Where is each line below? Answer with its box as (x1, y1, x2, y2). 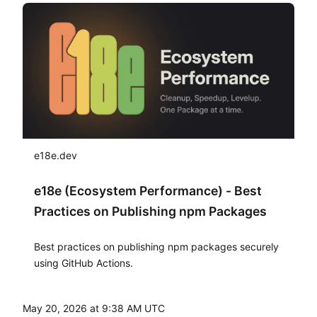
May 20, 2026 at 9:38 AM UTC (23, 302, 165, 315)
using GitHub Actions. (34, 257, 133, 270)
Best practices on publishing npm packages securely (34, 241, 279, 253)
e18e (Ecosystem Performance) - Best (34, 183, 262, 199)
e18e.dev (34, 149, 77, 162)
